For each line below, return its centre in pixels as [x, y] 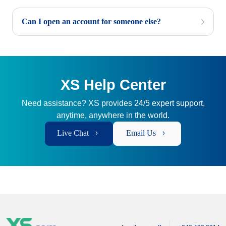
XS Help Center [113, 84]
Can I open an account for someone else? [91, 21]
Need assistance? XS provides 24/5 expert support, [113, 103]
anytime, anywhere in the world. [113, 115]
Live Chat [73, 133]
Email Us [141, 133]
